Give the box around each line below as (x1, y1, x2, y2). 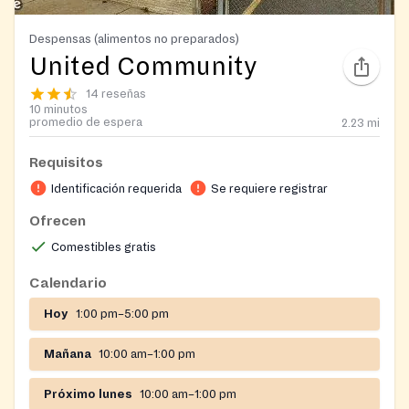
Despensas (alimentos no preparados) (29, 31, 239, 46)
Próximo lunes (44, 387, 132, 401)
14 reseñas (86, 87, 146, 100)
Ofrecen (29, 213, 86, 228)
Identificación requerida (51, 182, 182, 195)
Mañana (44, 347, 91, 361)
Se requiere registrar (211, 182, 328, 195)
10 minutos (29, 102, 88, 116)
